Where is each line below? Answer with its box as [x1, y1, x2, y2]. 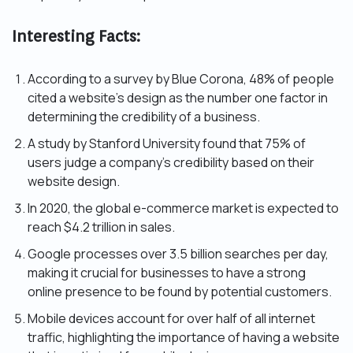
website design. [28, 173, 120, 191]
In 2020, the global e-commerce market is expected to [28, 199, 339, 217]
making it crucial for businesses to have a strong [28, 264, 306, 282]
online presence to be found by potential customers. [28, 283, 332, 301]
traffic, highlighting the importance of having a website [28, 329, 340, 347]
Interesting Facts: [12, 27, 140, 46]
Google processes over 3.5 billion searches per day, [28, 245, 329, 263]
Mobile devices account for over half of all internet [28, 310, 315, 328]
